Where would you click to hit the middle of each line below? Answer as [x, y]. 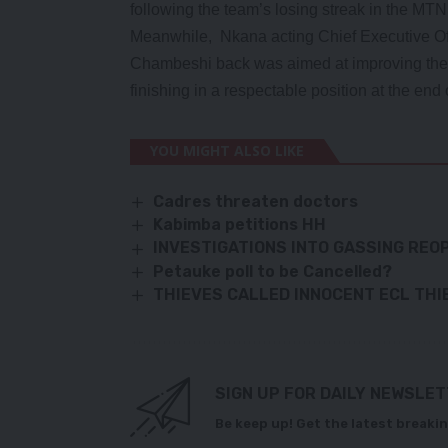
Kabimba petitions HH [240, 225]
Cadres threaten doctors [256, 201]
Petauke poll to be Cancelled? [273, 271]
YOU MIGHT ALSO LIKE [227, 150]
